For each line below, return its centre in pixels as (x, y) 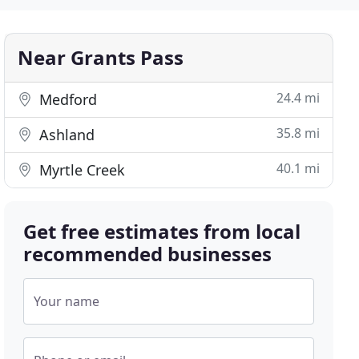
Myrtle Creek (81, 170)
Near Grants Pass (101, 57)
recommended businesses (148, 254)
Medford (67, 99)
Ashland (65, 135)
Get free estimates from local (162, 231)
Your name (67, 301)
